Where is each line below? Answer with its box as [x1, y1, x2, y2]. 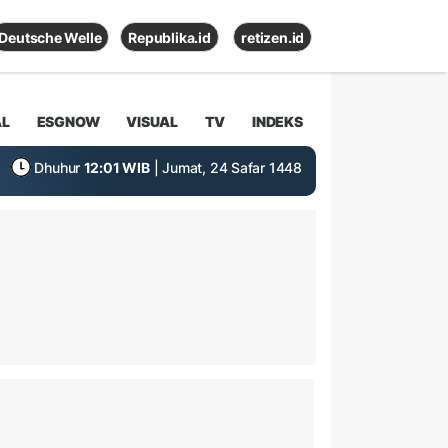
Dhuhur [34, 159, 81, 177]
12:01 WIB [83, 159, 150, 177]
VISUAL [126, 112, 178, 130]
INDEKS [251, 112, 303, 130]
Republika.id [128, 28, 211, 46]
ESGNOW [36, 112, 100, 130]
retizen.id [241, 28, 305, 46]
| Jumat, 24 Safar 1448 [153, 159, 302, 177]
